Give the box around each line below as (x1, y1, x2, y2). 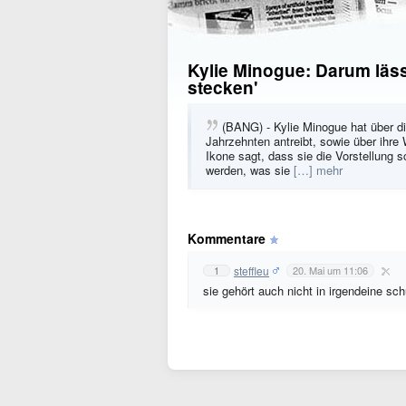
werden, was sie (206, 161, 294, 179)
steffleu (234, 262, 269, 278)
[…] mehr (294, 161, 343, 179)
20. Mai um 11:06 (293, 263, 368, 277)
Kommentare (188, 229, 266, 247)
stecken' (188, 75, 258, 100)
